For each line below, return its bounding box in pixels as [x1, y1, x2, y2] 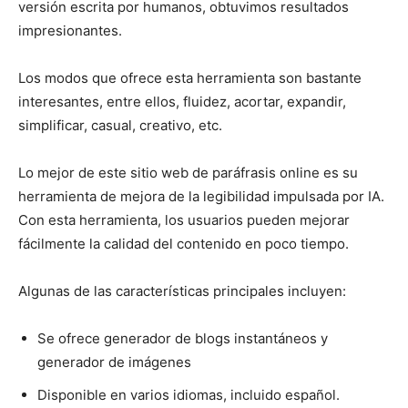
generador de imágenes [37, 352, 191, 371]
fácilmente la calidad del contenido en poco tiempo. [18, 234, 349, 252]
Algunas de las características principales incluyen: [18, 281, 346, 300]
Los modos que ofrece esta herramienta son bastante [18, 68, 362, 87]
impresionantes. [18, 21, 122, 39]
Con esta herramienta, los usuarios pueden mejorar [18, 210, 350, 229]
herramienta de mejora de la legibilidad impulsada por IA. [18, 187, 384, 205]
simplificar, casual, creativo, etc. [18, 116, 222, 134]
